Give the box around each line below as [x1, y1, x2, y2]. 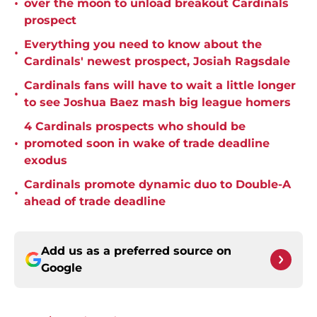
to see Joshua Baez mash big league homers [24, 96, 291, 110]
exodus [24, 154, 67, 168]
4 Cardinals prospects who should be [24, 120, 246, 134]
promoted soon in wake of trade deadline [24, 137, 270, 151]
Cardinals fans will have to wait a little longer [24, 79, 296, 93]
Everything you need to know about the [24, 38, 262, 52]
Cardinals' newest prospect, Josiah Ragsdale [24, 54, 290, 69]
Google [41, 261, 82, 275]
